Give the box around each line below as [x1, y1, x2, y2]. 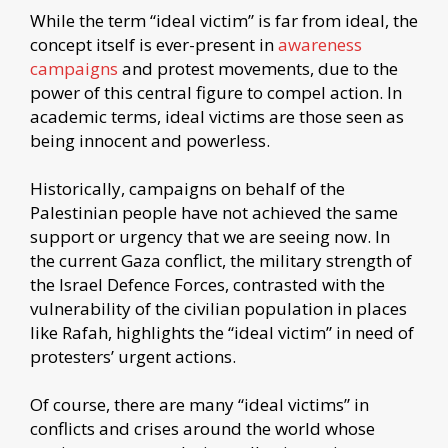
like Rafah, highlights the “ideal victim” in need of [30, 320, 414, 344]
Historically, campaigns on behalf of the [30, 176, 345, 200]
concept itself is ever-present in [30, 32, 278, 56]
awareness [278, 32, 362, 56]
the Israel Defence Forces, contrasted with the [30, 272, 385, 296]
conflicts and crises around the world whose [30, 416, 375, 440]
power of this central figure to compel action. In [30, 80, 402, 104]
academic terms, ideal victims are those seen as [30, 104, 404, 128]
